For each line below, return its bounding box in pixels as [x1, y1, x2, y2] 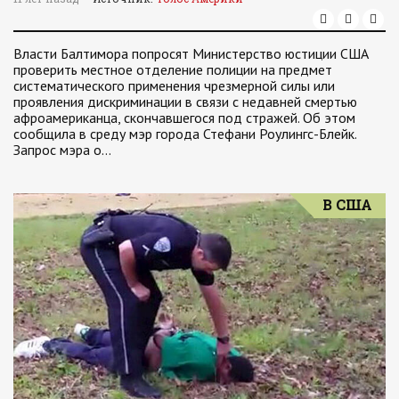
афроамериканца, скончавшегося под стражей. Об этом [13, 109, 355, 126]
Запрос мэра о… [13, 141, 111, 159]
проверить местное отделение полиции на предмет [13, 61, 332, 78]
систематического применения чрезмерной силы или [13, 77, 335, 94]
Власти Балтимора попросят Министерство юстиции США [13, 45, 369, 62]
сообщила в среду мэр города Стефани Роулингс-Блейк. [13, 125, 356, 142]
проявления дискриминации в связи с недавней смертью [13, 93, 357, 110]
